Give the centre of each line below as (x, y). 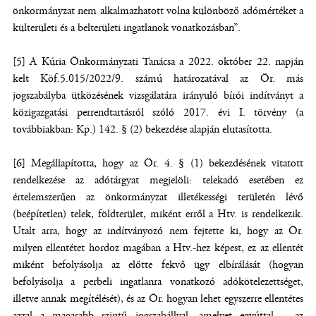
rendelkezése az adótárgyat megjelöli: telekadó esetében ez (158, 180)
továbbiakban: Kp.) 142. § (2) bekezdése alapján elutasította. (142, 129)
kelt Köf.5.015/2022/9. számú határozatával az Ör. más (158, 79)
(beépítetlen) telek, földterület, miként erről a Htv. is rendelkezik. (158, 214)
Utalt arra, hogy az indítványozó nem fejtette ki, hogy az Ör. (158, 231)
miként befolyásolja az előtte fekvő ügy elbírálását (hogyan (158, 265)
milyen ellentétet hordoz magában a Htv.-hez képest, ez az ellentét (158, 248)
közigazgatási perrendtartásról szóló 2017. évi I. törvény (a (158, 113)
